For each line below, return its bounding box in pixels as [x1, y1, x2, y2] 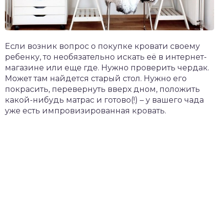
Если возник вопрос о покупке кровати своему [5, 41, 200, 51]
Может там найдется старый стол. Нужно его [5, 73, 187, 83]
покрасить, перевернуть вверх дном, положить [5, 84, 200, 94]
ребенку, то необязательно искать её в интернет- [5, 52, 207, 62]
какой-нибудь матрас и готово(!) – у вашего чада [5, 95, 204, 105]
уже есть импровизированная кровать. [5, 106, 166, 115]
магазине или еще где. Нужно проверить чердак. [5, 63, 209, 72]
